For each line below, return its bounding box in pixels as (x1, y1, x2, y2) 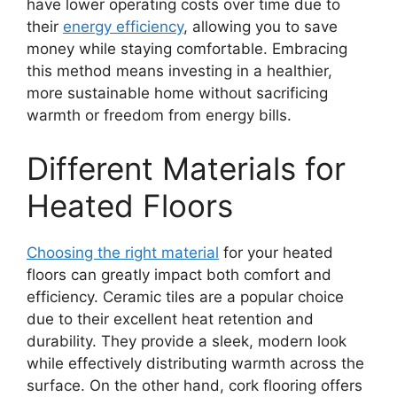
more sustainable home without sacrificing (27, 84, 328, 103)
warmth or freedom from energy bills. (27, 106, 292, 125)
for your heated (219, 243, 333, 261)
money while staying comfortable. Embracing (27, 40, 347, 58)
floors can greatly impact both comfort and (27, 265, 331, 284)
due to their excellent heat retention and (27, 309, 314, 328)
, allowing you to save (183, 18, 338, 36)
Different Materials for (27, 149, 346, 187)
